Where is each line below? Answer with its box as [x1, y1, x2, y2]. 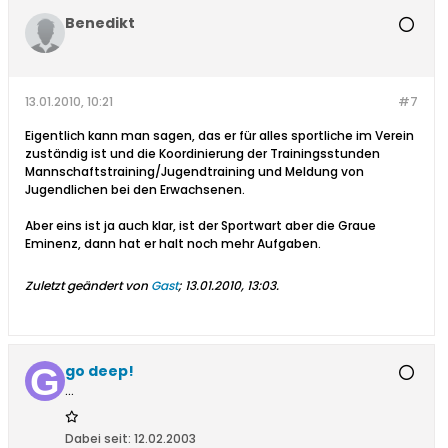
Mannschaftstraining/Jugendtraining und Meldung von [25, 163, 364, 181]
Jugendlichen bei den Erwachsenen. [25, 181, 245, 199]
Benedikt [65, 13, 135, 34]
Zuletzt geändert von [25, 277, 151, 295]
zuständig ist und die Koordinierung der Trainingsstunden [25, 145, 380, 163]
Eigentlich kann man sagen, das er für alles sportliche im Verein [25, 127, 414, 145]
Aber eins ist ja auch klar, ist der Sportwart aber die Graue [25, 217, 376, 235]
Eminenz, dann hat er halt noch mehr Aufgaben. [25, 235, 321, 253]
